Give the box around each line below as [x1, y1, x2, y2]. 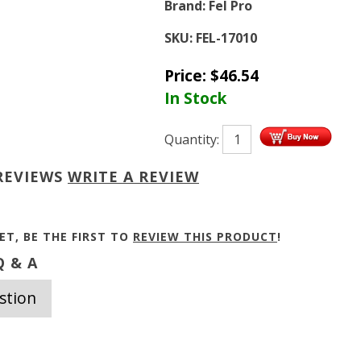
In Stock [164, 86, 226, 109]
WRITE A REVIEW [68, 167, 199, 186]
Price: [164, 64, 210, 86]
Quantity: [164, 131, 222, 148]
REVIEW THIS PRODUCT [133, 229, 277, 244]
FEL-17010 [196, 29, 257, 47]
